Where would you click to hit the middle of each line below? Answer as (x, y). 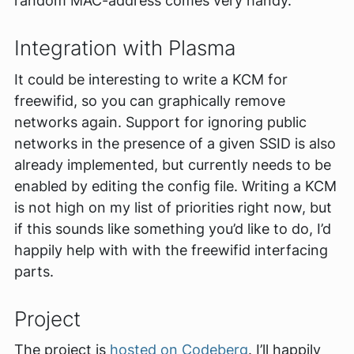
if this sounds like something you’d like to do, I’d (173, 228)
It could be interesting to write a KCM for (151, 79)
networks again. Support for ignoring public (160, 122)
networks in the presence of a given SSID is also (175, 143)
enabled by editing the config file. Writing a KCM (175, 186)
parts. (34, 271)
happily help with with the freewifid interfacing (171, 250)
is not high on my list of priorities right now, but (173, 207)
